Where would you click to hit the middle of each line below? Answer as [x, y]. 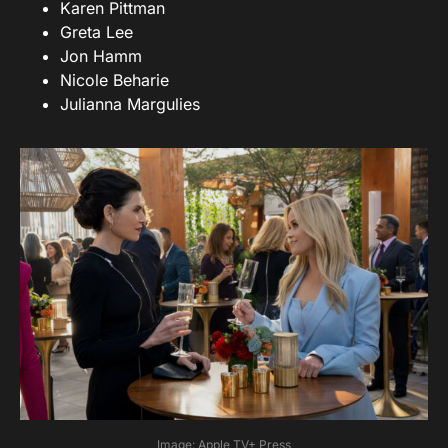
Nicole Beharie [114, 80]
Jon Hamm [101, 56]
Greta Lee [96, 32]
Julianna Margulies [130, 104]
